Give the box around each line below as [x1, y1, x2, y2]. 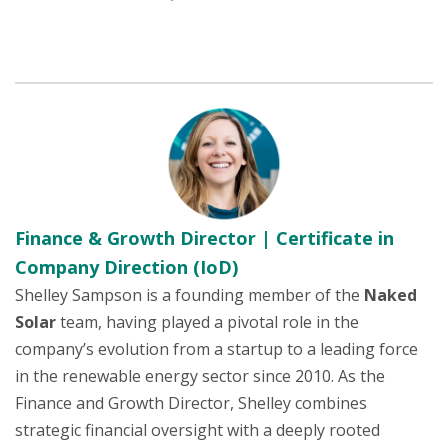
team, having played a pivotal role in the [56, 311, 359, 333]
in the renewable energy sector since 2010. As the [15, 365, 385, 387]
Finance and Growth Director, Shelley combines [15, 392, 367, 414]
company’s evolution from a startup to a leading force [15, 338, 418, 360]
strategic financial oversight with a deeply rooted [15, 419, 380, 441]
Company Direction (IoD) [15, 255, 238, 279]
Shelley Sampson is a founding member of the [15, 284, 364, 306]
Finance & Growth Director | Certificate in [15, 226, 394, 250]
